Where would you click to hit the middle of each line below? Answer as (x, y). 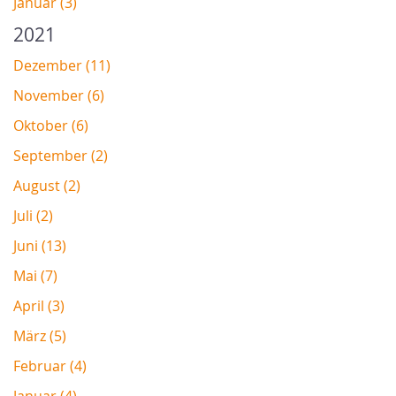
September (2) (61, 155)
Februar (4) (50, 366)
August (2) (47, 185)
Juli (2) (33, 215)
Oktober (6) (51, 125)
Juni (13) (40, 245)
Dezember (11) (62, 65)
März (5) (40, 335)
